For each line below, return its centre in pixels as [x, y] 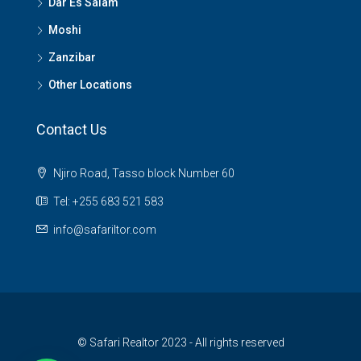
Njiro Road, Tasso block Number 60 [143, 173]
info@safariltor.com [105, 230]
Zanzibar [72, 57]
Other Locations [90, 85]
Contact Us [72, 129]
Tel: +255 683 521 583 [107, 201]
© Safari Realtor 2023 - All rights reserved [180, 342]
